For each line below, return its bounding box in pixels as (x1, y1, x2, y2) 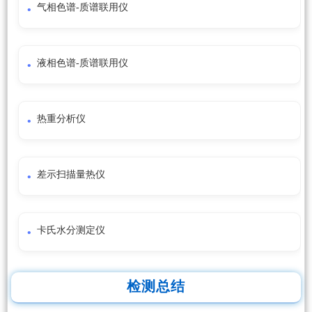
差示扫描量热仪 (37, 169, 105, 180)
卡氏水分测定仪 (37, 225, 105, 236)
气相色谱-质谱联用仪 (37, 2, 128, 13)
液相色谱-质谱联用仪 (37, 58, 128, 69)
